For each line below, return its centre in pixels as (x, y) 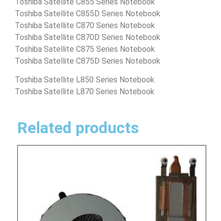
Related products (78, 128)
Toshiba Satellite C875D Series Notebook (88, 61)
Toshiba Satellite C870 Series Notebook (85, 25)
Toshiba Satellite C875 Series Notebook (85, 49)
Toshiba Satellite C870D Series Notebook (88, 37)
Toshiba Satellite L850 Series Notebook (85, 80)
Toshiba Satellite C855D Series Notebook (88, 13)
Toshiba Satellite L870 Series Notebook (85, 92)
